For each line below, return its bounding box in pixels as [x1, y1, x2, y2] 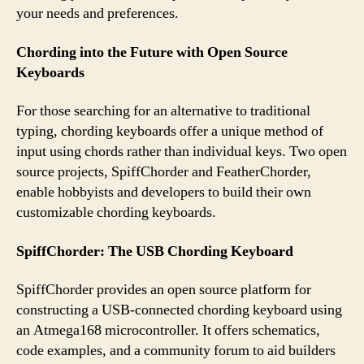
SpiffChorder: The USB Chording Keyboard [16, 241, 293, 261]
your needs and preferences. [16, 4, 179, 23]
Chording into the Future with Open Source [16, 42, 288, 62]
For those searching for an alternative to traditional [16, 102, 310, 120]
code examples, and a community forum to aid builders [16, 341, 336, 360]
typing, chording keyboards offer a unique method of [16, 122, 323, 141]
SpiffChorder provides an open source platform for [16, 280, 311, 299]
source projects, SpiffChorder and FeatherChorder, [16, 162, 311, 181]
